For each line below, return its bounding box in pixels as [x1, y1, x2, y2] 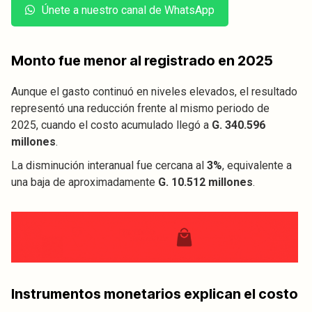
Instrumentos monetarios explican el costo [11, 286, 298, 303]
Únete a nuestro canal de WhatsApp [42, 3, 214, 17]
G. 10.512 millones [158, 175, 253, 189]
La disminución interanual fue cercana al [11, 158, 207, 172]
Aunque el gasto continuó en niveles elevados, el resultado [11, 84, 297, 98]
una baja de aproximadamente [11, 175, 158, 189]
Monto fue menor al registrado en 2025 [11, 52, 273, 69]
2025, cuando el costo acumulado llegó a [11, 118, 212, 132]
